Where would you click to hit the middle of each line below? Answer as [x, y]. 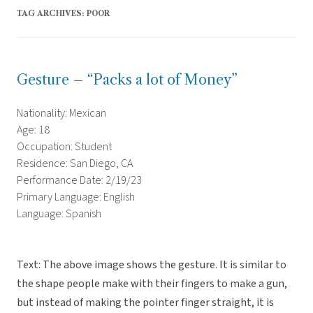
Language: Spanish [59, 214]
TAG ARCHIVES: [52, 14]
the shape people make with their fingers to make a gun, [152, 284]
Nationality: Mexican [61, 114]
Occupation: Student [64, 147]
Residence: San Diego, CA [75, 164]
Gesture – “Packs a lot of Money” [127, 80]
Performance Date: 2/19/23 [79, 181]
